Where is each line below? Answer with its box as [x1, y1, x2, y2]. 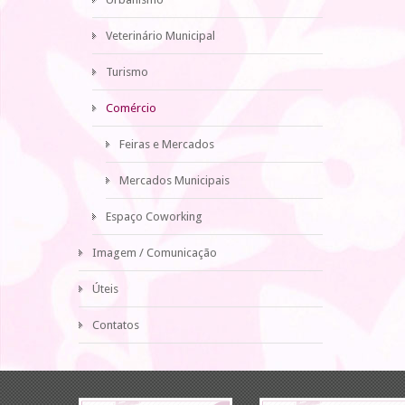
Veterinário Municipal [106, 29, 215, 42]
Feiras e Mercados [119, 137, 214, 151]
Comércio [106, 101, 156, 115]
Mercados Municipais [119, 174, 230, 187]
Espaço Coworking [106, 210, 202, 223]
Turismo [106, 65, 148, 79]
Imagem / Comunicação [92, 246, 217, 259]
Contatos [92, 318, 139, 332]
